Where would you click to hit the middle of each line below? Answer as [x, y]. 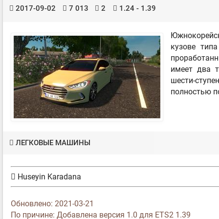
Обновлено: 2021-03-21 [52, 203]
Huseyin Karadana [48, 177]
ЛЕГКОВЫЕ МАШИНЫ [53, 143]
